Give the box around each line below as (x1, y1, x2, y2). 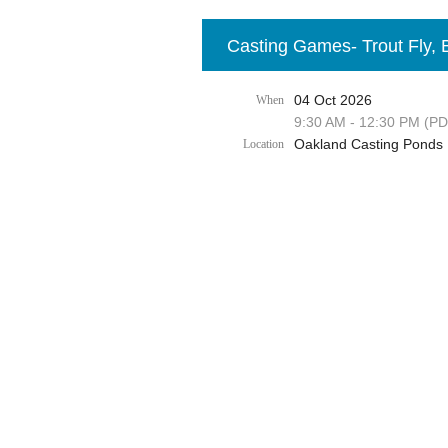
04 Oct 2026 (294, 92, 372, 108)
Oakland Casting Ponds (294, 136, 443, 152)
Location (243, 137, 284, 151)
